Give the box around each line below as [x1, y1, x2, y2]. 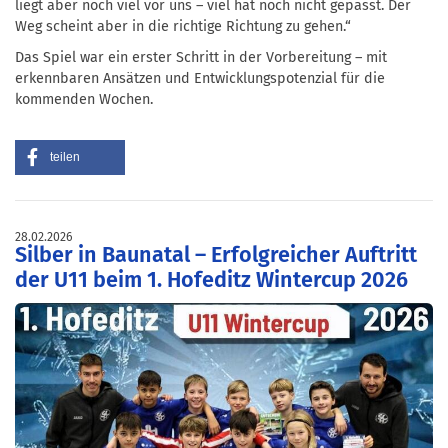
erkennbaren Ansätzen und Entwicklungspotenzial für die [15, 70, 385, 88]
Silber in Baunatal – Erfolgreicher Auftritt [15, 242, 417, 269]
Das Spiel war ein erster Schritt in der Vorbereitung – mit [15, 49, 387, 67]
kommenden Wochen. [15, 91, 153, 109]
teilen [50, 150, 80, 165]
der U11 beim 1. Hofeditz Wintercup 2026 [15, 267, 408, 294]
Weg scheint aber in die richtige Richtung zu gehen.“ [15, 18, 351, 36]
